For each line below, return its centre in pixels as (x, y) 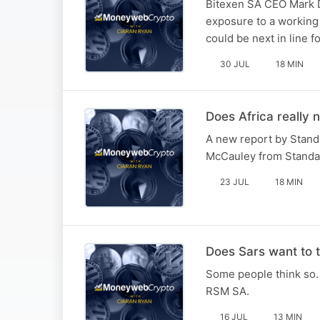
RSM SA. (227, 291)
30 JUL (235, 64)
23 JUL (235, 181)
